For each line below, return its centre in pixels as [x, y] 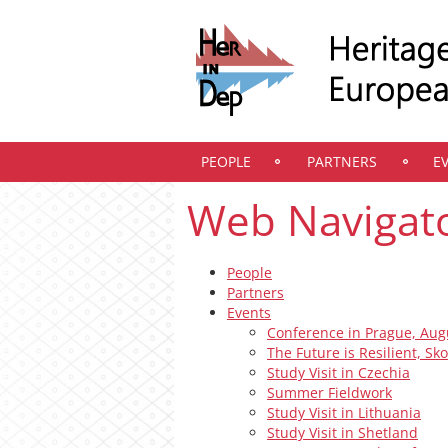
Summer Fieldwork [329, 392]
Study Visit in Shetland [342, 432]
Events [249, 312]
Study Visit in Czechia [338, 372]
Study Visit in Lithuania [344, 412]
